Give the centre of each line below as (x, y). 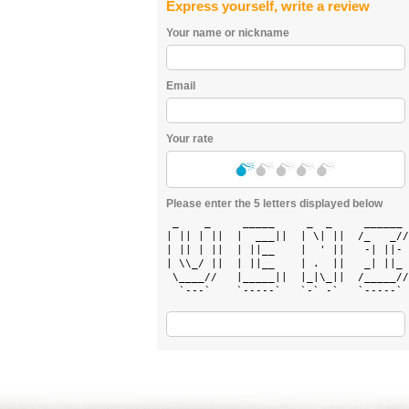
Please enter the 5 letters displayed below (274, 204)
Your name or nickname (228, 33)
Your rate (190, 139)
